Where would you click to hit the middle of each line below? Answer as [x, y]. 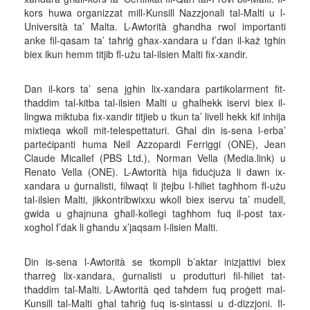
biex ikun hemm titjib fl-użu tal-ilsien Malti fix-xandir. [136, 54]
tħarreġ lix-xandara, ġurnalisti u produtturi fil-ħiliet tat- [155, 275]
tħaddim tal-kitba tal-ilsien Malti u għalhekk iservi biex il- [155, 102]
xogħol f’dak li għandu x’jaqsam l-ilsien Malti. [121, 227]
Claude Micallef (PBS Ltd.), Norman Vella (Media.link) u [155, 158]
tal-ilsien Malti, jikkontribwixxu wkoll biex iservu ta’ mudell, [155, 199]
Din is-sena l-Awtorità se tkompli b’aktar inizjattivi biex [155, 262]
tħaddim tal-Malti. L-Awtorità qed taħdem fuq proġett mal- [155, 289]
